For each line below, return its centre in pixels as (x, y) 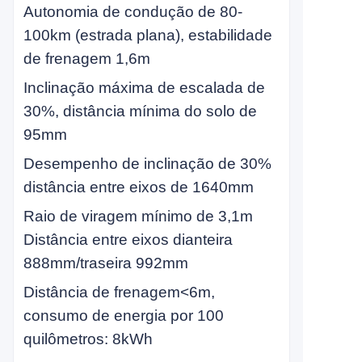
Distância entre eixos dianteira (128, 240)
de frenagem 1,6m (87, 59)
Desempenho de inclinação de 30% (147, 164)
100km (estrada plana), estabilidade (148, 35)
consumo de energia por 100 (124, 316)
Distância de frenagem (102, 292)
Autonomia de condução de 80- (133, 12)
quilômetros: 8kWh (88, 339)
